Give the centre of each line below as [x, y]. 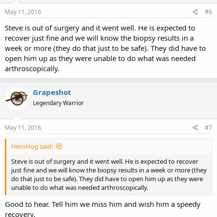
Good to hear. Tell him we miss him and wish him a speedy [103, 204]
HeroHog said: [32, 146]
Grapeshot [52, 92]
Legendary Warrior [58, 103]
